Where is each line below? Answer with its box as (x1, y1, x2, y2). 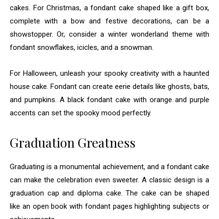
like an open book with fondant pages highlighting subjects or (10, 201, 209, 211)
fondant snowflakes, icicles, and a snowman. (10, 43, 153, 52)
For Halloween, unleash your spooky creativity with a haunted (10, 68, 209, 78)
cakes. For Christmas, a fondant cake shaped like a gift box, (10, 3, 209, 12)
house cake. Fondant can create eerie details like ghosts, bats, (10, 82, 209, 91)
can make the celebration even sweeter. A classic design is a (10, 175, 209, 184)
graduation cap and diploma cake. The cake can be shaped (10, 188, 209, 197)
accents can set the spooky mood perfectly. (10, 108, 152, 117)
